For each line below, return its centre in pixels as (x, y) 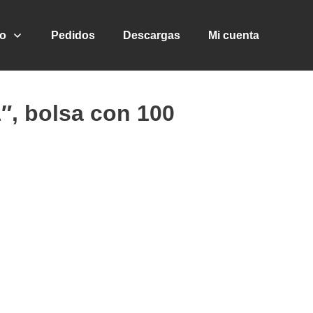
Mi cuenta (234, 35)
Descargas (152, 35)
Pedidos (73, 35)
